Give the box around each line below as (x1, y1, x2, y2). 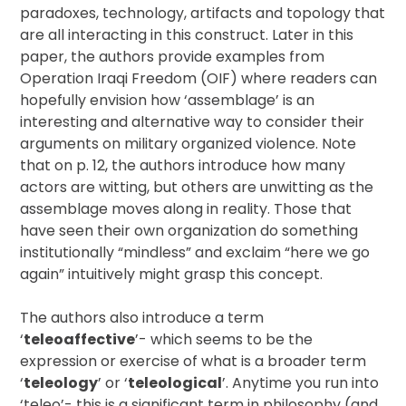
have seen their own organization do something (20, 220, 359, 241)
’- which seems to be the (135, 329, 314, 350)
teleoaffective (24, 329, 136, 350)
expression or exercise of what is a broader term (20, 351, 367, 372)
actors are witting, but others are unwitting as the (20, 177, 374, 198)
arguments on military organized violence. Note (20, 133, 357, 154)
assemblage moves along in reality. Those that (20, 198, 353, 219)
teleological (128, 372, 223, 393)
